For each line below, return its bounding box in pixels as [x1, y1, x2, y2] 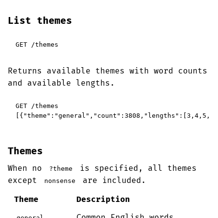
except [8, 176, 42, 185]
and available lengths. [8, 78, 115, 88]
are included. [78, 176, 146, 185]
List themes [8, 15, 72, 27]
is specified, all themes [75, 163, 197, 173]
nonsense [44, 177, 76, 184]
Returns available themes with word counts [8, 66, 207, 76]
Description [76, 195, 130, 204]
